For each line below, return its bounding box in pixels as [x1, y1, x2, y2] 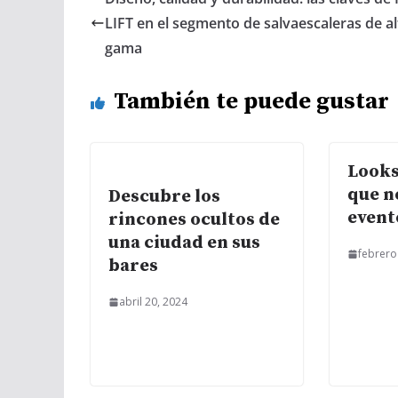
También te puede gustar [114, 87, 389, 117]
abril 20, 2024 [119, 294, 187, 310]
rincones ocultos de [108, 209, 280, 232]
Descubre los [108, 186, 220, 209]
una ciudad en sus [108, 232, 260, 255]
